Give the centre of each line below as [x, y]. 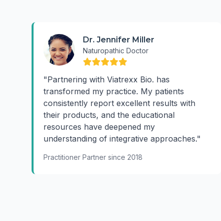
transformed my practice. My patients [114, 91]
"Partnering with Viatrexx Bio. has [107, 79]
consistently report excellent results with [119, 103]
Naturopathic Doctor [116, 51]
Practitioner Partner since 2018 [93, 157]
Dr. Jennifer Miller [119, 40]
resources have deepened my [99, 127]
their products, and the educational [109, 115]
